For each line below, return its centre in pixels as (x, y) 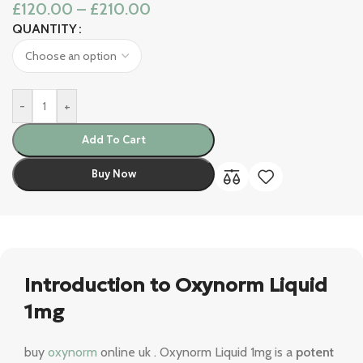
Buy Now (113, 174)
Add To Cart (113, 140)
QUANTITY (45, 29)
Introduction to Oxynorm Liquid (176, 286)
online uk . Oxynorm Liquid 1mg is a (196, 352)
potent (315, 352)
